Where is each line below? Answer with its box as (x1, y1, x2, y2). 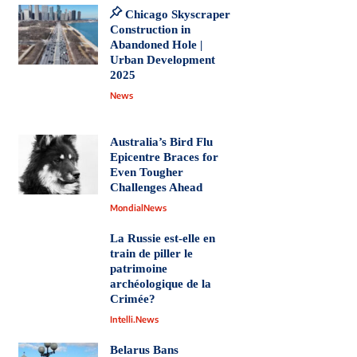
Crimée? (109, 292, 155, 306)
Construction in (109, 23, 190, 37)
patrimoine (109, 262, 167, 276)
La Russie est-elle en (109, 232, 215, 245)
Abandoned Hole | (109, 38, 202, 52)
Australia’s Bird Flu (109, 135, 213, 149)
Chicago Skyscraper (125, 8, 231, 22)
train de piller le (109, 247, 193, 261)
